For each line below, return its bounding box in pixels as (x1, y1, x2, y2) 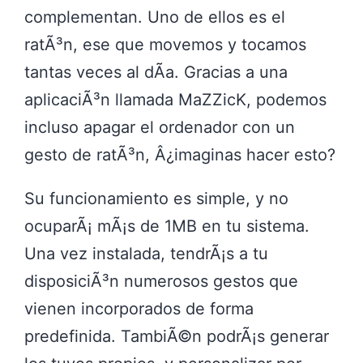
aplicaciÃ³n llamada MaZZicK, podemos (24, 90, 327, 110)
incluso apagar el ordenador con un (24, 117, 295, 138)
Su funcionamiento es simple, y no (24, 189, 288, 209)
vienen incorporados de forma (24, 299, 254, 319)
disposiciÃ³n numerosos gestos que (24, 271, 298, 292)
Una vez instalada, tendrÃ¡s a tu (24, 244, 268, 264)
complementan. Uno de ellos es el (24, 7, 285, 28)
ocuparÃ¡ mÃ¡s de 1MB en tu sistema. (24, 216, 310, 237)
